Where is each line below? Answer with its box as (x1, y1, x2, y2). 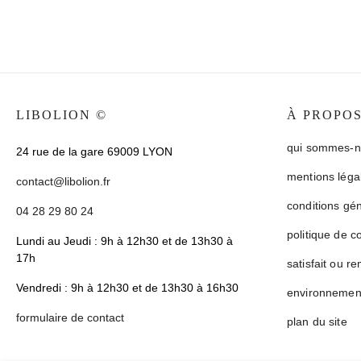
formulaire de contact (16, 311, 124, 324)
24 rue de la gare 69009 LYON (16, 145, 172, 158)
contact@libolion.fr (16, 175, 110, 188)
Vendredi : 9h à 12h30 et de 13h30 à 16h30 (16, 281, 239, 294)
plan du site (287, 315, 347, 328)
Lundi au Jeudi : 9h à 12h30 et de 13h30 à (16, 234, 233, 247)
